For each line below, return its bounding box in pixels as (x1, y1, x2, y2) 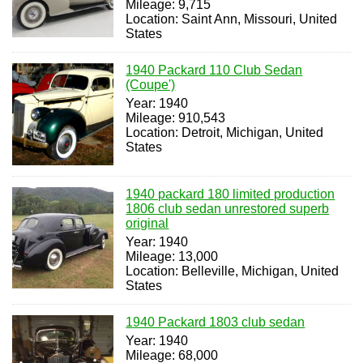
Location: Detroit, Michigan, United (126, 126, 324, 140)
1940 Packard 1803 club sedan (126, 314, 305, 329)
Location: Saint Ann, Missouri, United (126, 12, 338, 27)
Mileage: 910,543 (126, 111, 226, 126)
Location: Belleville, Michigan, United (126, 263, 340, 278)
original (126, 216, 169, 230)
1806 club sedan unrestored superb (126, 201, 330, 216)
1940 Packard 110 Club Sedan (126, 63, 303, 78)
